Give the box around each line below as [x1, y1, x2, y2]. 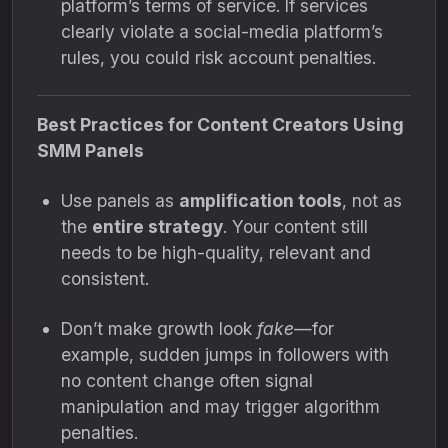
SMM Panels [37, 140, 144, 161]
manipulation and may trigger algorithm [61, 396, 380, 417]
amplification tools [179, 190, 342, 211]
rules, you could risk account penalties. [61, 47, 376, 68]
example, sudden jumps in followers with [61, 344, 389, 365]
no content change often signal [61, 370, 313, 391]
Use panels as [61, 190, 179, 211]
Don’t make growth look [61, 318, 257, 339]
